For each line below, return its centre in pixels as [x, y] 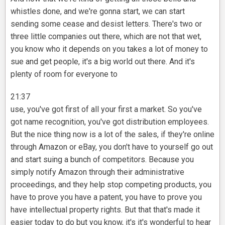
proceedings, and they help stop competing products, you [111, 185]
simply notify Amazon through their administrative [97, 172]
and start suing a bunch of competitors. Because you [102, 160]
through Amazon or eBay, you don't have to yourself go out [112, 147]
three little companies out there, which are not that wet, [106, 37]
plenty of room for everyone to [64, 74]
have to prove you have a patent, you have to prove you [106, 197]
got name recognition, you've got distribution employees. [110, 122]
